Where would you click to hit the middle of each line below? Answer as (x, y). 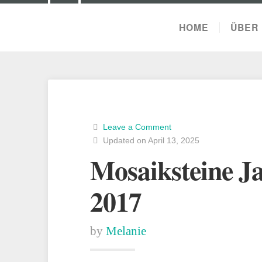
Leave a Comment (137, 127)
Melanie (126, 231)
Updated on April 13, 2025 (150, 140)
